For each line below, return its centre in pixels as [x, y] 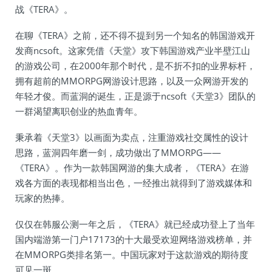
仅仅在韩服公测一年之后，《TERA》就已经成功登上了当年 [135, 224]
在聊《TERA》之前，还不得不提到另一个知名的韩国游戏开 [135, 35]
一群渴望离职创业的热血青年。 [79, 111]
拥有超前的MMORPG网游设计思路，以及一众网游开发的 [132, 81]
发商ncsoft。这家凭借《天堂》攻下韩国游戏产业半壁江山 [133, 50]
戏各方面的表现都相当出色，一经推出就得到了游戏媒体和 [134, 183]
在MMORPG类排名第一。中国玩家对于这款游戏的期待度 [132, 254]
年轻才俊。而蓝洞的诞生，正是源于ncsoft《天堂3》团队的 [135, 96]
